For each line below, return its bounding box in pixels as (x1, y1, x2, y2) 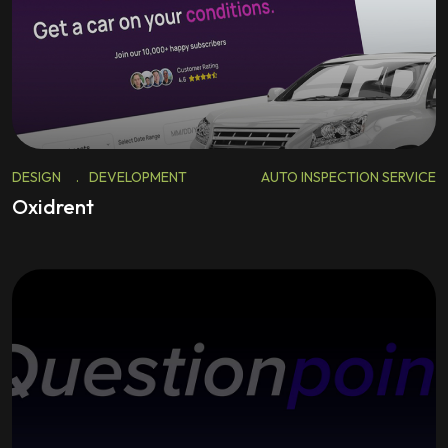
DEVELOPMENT (89, 168, 187, 186)
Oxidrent (12, 194, 94, 219)
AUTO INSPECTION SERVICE (261, 168, 436, 186)
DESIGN (12, 168, 61, 186)
